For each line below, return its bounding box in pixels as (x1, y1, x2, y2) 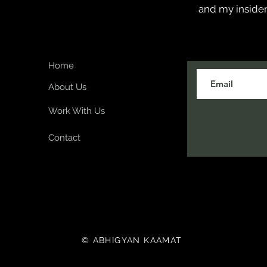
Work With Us (48, 105, 105, 116)
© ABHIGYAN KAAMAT (81, 235, 186, 245)
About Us (48, 81, 86, 92)
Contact (48, 132, 80, 143)
